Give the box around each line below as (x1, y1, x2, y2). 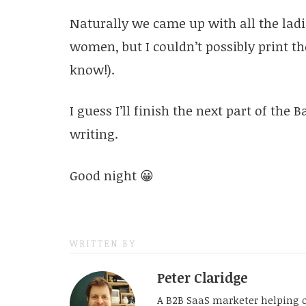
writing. (69, 125, 118, 143)
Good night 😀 (69, 166, 154, 184)
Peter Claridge (156, 268, 248, 287)
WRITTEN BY (69, 238, 137, 249)
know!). (69, 60, 115, 79)
